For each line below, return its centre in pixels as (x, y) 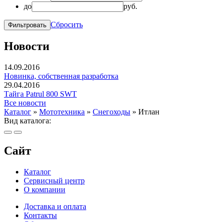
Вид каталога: (28, 121)
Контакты (40, 216)
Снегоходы (111, 112)
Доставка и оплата (55, 207)
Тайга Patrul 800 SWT (40, 94)
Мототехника (62, 112)
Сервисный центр (54, 181)
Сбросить (67, 24)
